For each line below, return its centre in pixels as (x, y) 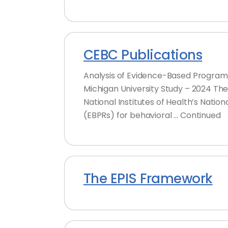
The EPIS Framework (148, 179)
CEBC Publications (143, 55)
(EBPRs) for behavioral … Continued (152, 115)
